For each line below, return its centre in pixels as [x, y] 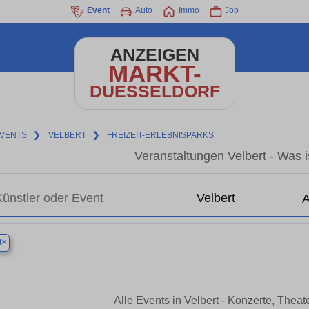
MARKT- [154, 73]
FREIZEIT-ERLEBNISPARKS [161, 135]
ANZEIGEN [154, 55]
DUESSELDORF [154, 91]
